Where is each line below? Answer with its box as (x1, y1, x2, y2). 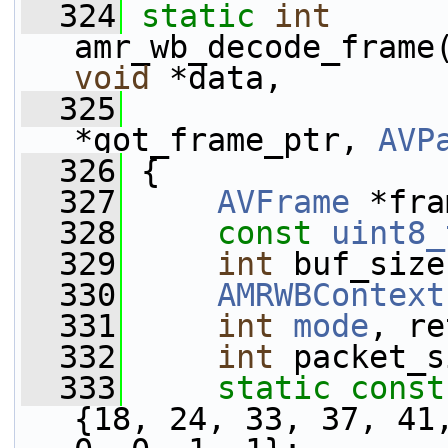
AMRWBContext (217, 277, 445, 313)
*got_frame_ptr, (74, 122, 378, 158)
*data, (150, 60, 283, 96)
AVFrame (217, 184, 350, 220)
